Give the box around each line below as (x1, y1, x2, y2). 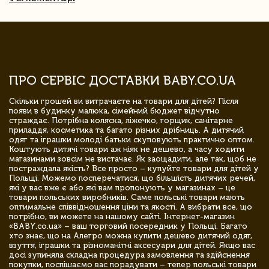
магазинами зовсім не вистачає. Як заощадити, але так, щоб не (9, 154, 256, 163)
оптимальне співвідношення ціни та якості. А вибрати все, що (9, 202, 252, 211)
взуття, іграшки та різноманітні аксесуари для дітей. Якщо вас (9, 240, 255, 250)
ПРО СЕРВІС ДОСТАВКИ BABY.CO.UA (9, 72, 236, 88)
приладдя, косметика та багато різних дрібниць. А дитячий (9, 125, 244, 134)
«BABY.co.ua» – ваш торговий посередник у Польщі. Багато (9, 221, 247, 231)
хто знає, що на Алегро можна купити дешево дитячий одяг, (9, 231, 252, 240)
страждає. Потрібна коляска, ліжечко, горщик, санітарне (9, 115, 233, 125)
